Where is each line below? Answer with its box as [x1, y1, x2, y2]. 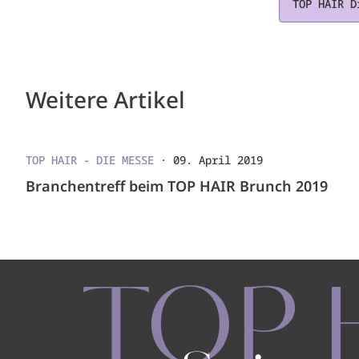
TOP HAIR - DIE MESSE [26, 151, 154, 167]
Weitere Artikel [26, 83, 185, 115]
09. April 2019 [173, 151, 263, 167]
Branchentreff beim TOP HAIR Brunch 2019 [26, 175, 328, 196]
